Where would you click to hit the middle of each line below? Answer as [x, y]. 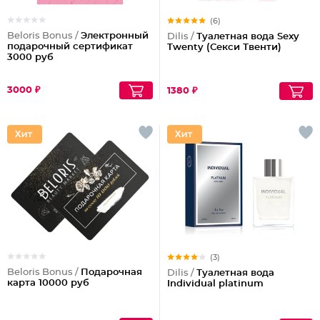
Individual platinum [215, 284]
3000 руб [30, 57]
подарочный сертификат [70, 46]
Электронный [115, 36]
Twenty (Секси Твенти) [224, 47]
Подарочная [111, 272]
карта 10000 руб [48, 283]
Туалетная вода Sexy [248, 36]
